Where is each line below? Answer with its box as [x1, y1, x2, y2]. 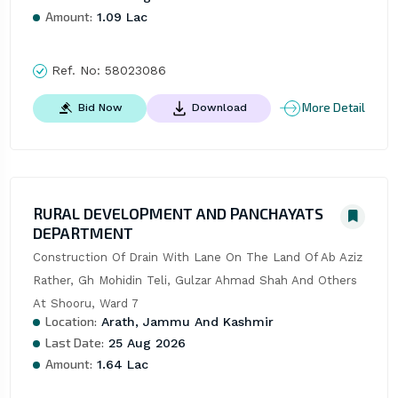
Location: [44, 313, 97, 329]
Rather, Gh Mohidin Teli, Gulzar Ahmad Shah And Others [32, 273, 357, 287]
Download [191, 100, 247, 114]
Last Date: [44, 334, 104, 350]
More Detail [302, 100, 366, 115]
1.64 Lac [92, 356, 148, 371]
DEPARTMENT [32, 222, 133, 243]
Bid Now [77, 100, 123, 114]
